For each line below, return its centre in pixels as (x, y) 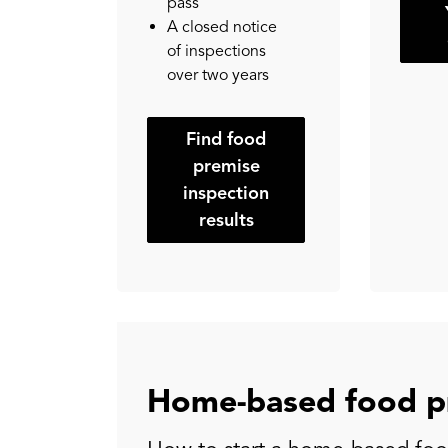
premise (226, 165)
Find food (226, 138)
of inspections (216, 50)
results (226, 219)
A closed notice (222, 26)
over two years (218, 74)
